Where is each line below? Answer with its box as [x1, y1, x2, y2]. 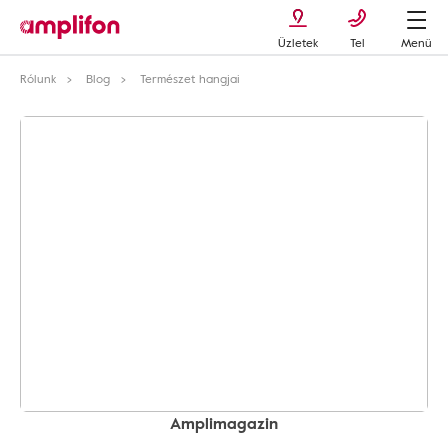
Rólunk [20, 69, 56, 87]
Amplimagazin [170, 411, 278, 435]
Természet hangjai [140, 69, 240, 87]
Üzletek [278, 33, 318, 51]
